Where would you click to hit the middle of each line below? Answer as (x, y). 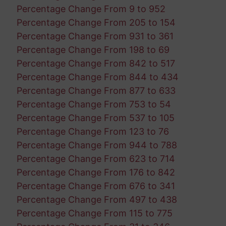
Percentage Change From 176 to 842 (96, 172)
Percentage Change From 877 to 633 (96, 90)
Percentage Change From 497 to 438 (97, 199)
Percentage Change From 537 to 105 (95, 118)
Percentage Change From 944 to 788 (97, 145)
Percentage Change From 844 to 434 (97, 77)
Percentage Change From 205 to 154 (96, 22)
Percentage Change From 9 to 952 (91, 9)
